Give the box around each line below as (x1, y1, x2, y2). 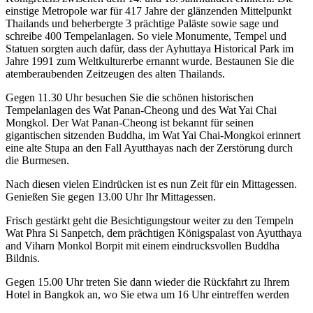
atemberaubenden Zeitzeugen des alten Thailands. (6, 67, 225, 80)
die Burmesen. (6, 154, 69, 166)
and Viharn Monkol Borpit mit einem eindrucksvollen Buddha (6, 239, 279, 252)
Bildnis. (6, 252, 40, 264)
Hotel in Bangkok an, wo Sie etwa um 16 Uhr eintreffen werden (6, 288, 289, 300)
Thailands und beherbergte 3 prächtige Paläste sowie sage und (6, 17, 279, 29)
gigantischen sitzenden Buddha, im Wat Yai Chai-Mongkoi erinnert (6, 129, 300, 141)
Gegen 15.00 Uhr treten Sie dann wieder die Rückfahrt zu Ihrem (6, 275, 289, 288)
